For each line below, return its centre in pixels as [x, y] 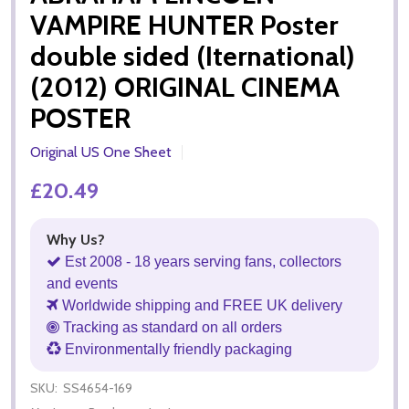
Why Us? [76, 239]
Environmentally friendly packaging [177, 349]
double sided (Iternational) [193, 56]
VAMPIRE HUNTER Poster [184, 25]
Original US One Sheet [101, 152]
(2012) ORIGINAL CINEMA [185, 87]
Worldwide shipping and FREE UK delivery [200, 305]
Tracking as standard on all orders [171, 327]
